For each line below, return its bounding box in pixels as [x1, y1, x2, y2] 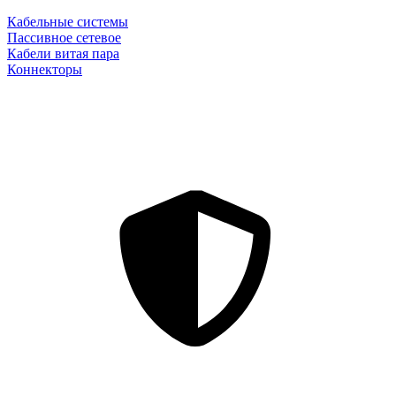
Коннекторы [7, 62, 82, 78]
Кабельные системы [7, 14, 128, 30]
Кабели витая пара [7, 46, 119, 62]
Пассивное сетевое [7, 30, 121, 46]
